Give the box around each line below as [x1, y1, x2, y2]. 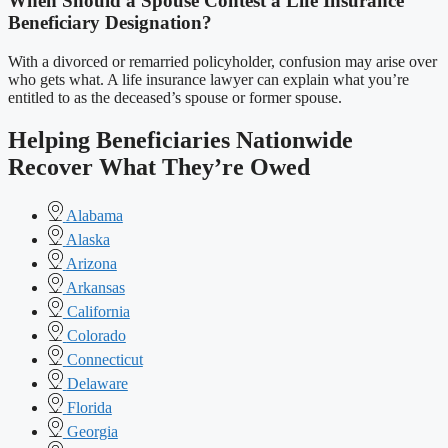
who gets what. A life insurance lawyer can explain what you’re [8, 70, 409, 88]
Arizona [65, 254, 117, 272]
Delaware [66, 374, 128, 392]
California [66, 302, 130, 320]
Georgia [66, 422, 118, 440]
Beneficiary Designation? [8, 12, 212, 34]
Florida [66, 398, 112, 416]
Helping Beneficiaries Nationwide [8, 126, 353, 153]
